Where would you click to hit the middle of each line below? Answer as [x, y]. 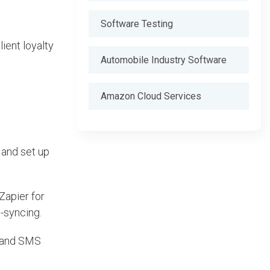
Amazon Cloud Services [151, 96]
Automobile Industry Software [164, 60]
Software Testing [137, 24]
